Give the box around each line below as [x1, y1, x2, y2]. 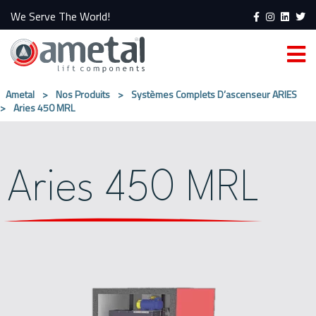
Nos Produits [56, 87, 110, 102]
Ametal [6, 87, 35, 102]
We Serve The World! [11, 8, 110, 25]
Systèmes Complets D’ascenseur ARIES [131, 87, 297, 102]
